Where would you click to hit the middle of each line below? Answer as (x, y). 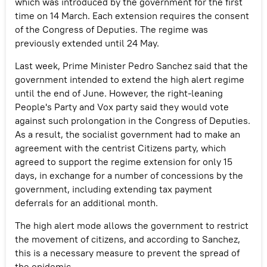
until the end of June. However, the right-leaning (119, 93)
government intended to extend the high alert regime (130, 79)
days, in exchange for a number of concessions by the (129, 175)
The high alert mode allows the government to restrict (132, 225)
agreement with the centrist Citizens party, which (120, 148)
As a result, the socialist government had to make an (128, 134)
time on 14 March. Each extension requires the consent (132, 15)
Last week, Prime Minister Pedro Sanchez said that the (131, 65)
